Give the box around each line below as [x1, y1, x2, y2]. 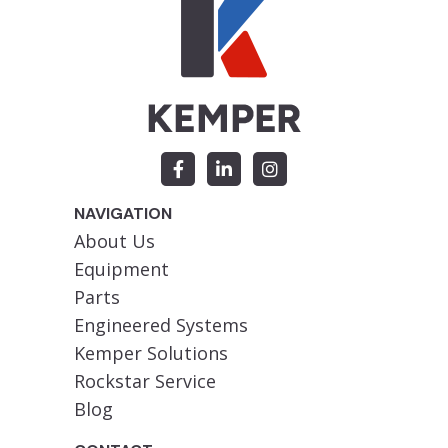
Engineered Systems [74, 312, 248, 337]
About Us [74, 228, 155, 253]
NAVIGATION [74, 202, 172, 224]
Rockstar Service [74, 368, 216, 393]
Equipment [74, 256, 169, 281]
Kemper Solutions [74, 340, 228, 365]
